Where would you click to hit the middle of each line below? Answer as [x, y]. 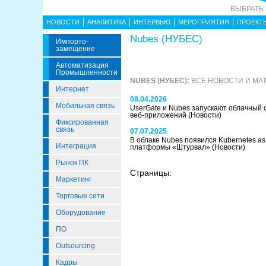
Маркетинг [74, 179]
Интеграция [76, 146]
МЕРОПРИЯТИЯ [204, 22]
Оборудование [81, 213]
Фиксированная [82, 122]
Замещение [75, 49]
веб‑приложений [159, 115]
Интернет [72, 89]
